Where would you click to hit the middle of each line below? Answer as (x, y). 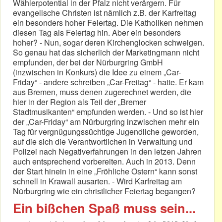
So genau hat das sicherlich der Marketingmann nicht (106, 53)
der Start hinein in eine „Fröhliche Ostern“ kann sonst (105, 171)
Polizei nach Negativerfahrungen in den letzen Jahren (107, 152)
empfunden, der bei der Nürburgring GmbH (88, 62)
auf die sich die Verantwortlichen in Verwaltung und (103, 142)
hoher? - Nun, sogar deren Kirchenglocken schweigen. (109, 43)
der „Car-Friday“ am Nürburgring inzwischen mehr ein (106, 122)
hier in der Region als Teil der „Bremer (80, 102)
